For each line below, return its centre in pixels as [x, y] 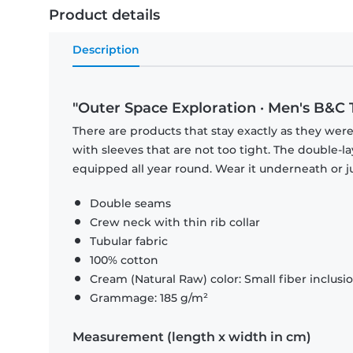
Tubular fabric [129, 242]
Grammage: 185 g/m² [149, 298]
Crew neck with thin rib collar [175, 223]
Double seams [130, 204]
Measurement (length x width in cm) [192, 337]
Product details [104, 15]
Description [106, 50]
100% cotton [124, 260]
